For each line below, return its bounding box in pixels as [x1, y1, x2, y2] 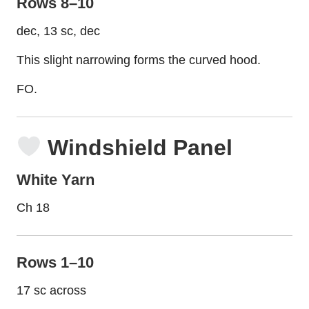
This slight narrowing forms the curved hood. [17, 52, 261, 67]
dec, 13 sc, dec [17, 23, 100, 38]
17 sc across [17, 283, 86, 298]
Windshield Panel [41, 134, 233, 160]
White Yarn [17, 170, 94, 188]
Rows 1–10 [17, 254, 94, 272]
